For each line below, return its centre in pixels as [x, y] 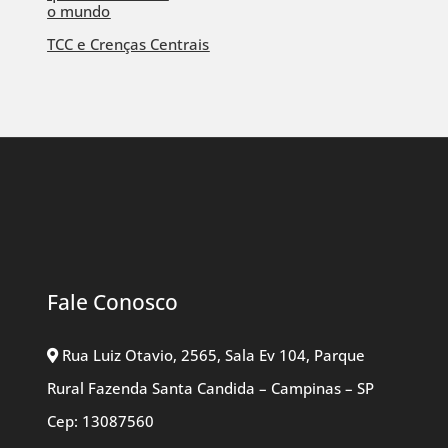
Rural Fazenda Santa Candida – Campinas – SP [211, 388]
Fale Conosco [113, 302]
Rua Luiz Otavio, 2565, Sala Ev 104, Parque [212, 355]
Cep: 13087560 [101, 421]
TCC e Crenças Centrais [128, 44]
